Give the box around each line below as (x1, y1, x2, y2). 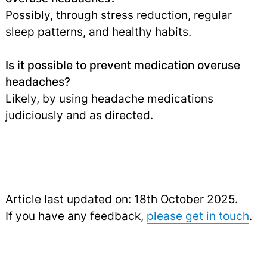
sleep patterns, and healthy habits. (5, 24, 191, 39)
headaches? (5, 74, 70, 89)
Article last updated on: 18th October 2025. (5, 191, 238, 206)
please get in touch (146, 208, 249, 223)
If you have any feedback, (5, 208, 147, 223)
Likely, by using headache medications (5, 91, 213, 105)
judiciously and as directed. (5, 107, 153, 122)
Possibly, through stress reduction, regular (5, 7, 232, 22)
